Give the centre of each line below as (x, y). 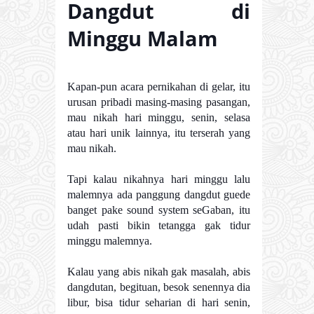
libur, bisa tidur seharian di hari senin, (159, 303)
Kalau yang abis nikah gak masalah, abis (159, 272)
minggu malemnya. (110, 241)
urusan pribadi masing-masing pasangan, (159, 102)
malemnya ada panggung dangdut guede (159, 195)
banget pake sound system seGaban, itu (159, 210)
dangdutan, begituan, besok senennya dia (159, 287)
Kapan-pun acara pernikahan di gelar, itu (159, 87)
